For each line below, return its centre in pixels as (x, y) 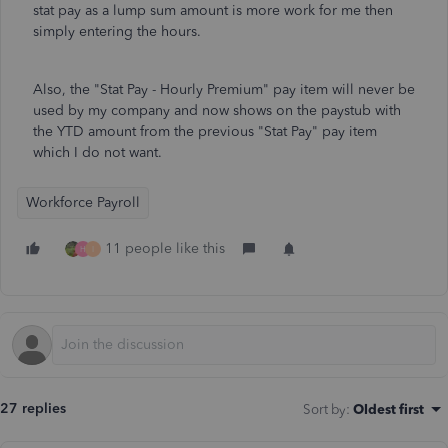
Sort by (324, 409)
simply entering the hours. (119, 31)
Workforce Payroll (83, 202)
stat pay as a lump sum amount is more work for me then (213, 10)
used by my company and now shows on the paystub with (217, 110)
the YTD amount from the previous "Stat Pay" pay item (205, 131)
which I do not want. (99, 152)
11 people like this (165, 248)
